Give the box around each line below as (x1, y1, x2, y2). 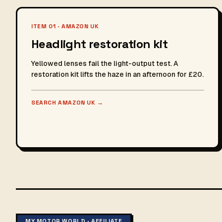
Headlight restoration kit (31, 36, 167, 52)
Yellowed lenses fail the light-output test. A (31, 59, 178, 68)
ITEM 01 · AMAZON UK (31, 22, 99, 30)
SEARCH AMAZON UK (31, 99, 98, 107)
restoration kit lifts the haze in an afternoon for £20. (31, 70, 204, 79)
